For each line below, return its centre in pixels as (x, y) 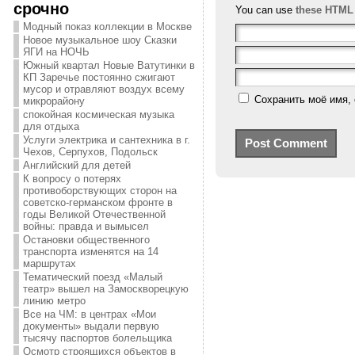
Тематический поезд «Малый (92, 277)
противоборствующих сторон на (99, 191)
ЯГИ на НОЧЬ (56, 52)
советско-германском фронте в (97, 202)
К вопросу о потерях (72, 179)
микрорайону (53, 101)
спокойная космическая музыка (98, 115)
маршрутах (49, 263)
